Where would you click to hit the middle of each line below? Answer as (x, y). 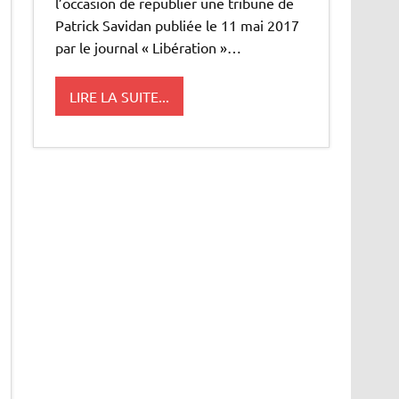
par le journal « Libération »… (149, 48)
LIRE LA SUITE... (120, 96)
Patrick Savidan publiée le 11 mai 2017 (178, 25)
